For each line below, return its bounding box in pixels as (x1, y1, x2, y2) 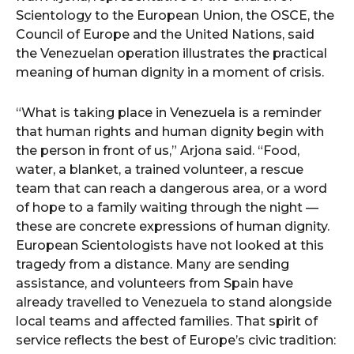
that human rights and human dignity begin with (16, 124, 324, 139)
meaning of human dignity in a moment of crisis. (16, 65, 324, 80)
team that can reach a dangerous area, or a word (16, 181, 327, 196)
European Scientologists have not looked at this (16, 238, 324, 253)
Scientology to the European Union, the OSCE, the (16, 8, 334, 23)
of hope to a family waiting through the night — (16, 200, 318, 215)
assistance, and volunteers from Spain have (16, 276, 293, 291)
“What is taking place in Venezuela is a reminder (16, 105, 322, 120)
